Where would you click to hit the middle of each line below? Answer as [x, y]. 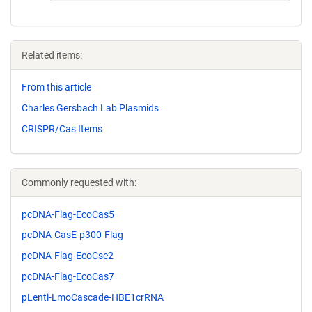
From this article [56, 87]
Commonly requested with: [79, 182]
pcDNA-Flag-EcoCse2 [68, 256]
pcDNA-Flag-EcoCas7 [68, 276]
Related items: [52, 55]
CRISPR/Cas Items [62, 128]
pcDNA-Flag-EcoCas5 [68, 214]
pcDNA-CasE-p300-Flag [72, 235]
